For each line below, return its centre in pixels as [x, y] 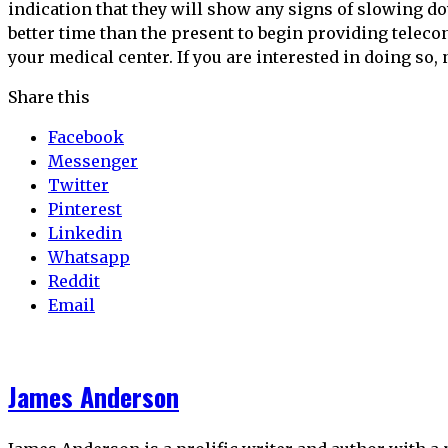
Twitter [78, 185]
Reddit [74, 281]
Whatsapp [89, 257]
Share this [49, 97]
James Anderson [93, 397]
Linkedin [85, 233]
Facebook [86, 137]
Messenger [93, 161]
